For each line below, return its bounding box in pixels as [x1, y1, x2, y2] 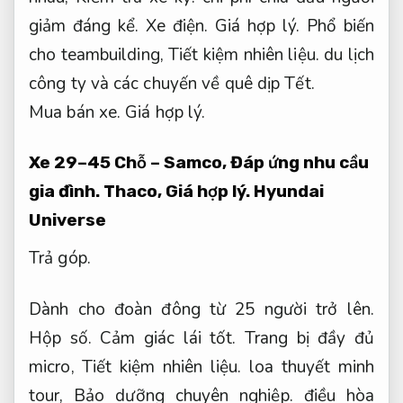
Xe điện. [145, 13, 209, 38]
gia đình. [29, 181, 100, 202]
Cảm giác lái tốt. [100, 326, 237, 350]
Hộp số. [29, 326, 92, 350]
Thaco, [100, 181, 166, 202]
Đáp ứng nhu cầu [230, 152, 369, 174]
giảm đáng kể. [29, 13, 146, 38]
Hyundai [250, 181, 324, 202]
